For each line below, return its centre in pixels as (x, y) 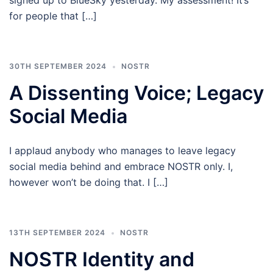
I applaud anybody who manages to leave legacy (122, 151)
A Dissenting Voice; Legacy (136, 93)
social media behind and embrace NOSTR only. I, (121, 166)
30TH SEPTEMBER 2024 (58, 66)
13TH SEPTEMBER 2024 (57, 232)
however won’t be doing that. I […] (89, 182)
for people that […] (53, 16)
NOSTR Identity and (102, 259)
